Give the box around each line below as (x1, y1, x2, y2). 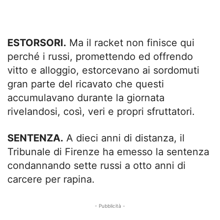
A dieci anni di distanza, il (63, 132, 185, 144)
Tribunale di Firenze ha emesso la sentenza (7, 146, 209, 158)
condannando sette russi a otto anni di (7, 160, 186, 172)
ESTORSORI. (7, 37, 66, 49)
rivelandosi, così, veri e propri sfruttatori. (7, 106, 195, 118)
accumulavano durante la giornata (7, 92, 165, 104)
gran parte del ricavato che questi (7, 78, 164, 90)
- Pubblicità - (95, 203, 125, 209)
